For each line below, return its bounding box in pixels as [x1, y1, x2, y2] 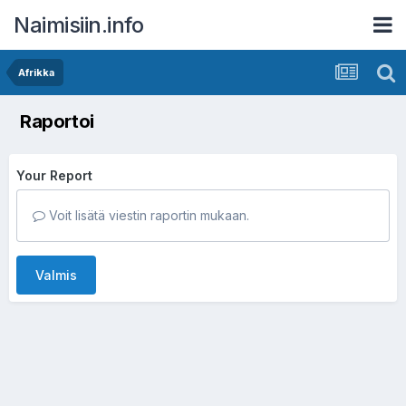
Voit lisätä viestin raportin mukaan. [45, 208, 249, 223]
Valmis [35, 267, 77, 283]
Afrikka [18, 66, 54, 79]
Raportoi [20, 111, 94, 132]
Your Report [16, 168, 92, 183]
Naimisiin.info [14, 11, 143, 38]
